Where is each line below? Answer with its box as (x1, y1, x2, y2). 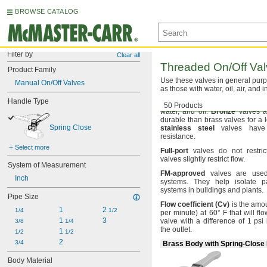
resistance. (160, 132, 195, 141)
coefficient (178, 200, 214, 209)
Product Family (8, 66, 56, 74)
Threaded (160, 61, 213, 73)
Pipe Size (8, 193, 39, 201)
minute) (173, 209, 198, 217)
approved (173, 169, 205, 178)
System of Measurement (8, 161, 86, 169)
